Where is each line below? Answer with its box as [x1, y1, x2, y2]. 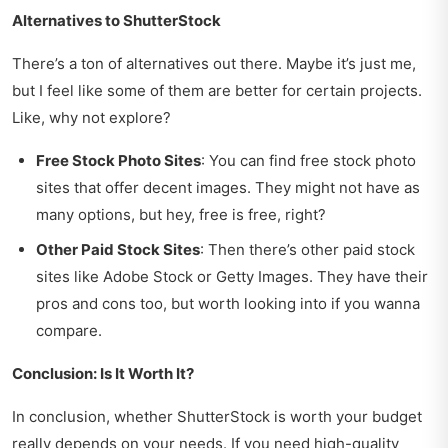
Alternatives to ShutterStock [12, 11, 221, 31]
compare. [36, 321, 102, 341]
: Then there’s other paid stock [200, 240, 415, 260]
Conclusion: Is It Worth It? [12, 364, 194, 384]
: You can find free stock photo [201, 151, 416, 171]
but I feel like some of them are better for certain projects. [12, 81, 422, 101]
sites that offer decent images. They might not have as [36, 178, 420, 198]
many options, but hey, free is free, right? [36, 205, 326, 225]
